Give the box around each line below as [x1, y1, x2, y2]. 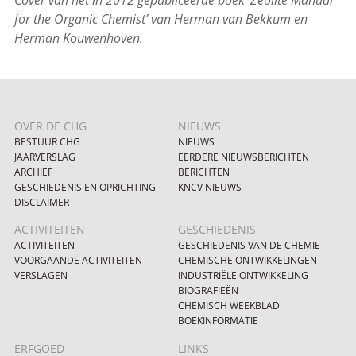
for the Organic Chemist [14, 10, 145, 29]
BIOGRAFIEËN [178, 284, 238, 297]
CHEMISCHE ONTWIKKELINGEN [178, 254, 317, 267]
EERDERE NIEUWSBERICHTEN [178, 151, 309, 164]
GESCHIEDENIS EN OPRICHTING [14, 181, 156, 194]
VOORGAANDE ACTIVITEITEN [14, 254, 142, 267]
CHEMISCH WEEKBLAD [178, 300, 280, 312]
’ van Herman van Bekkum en [145, 10, 308, 29]
